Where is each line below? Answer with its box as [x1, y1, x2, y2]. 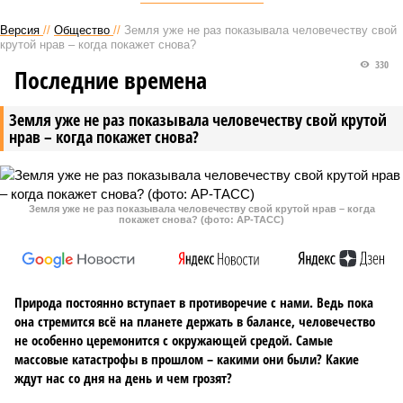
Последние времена [14, 64, 207, 96]
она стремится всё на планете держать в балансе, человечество [14, 312, 375, 330]
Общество [54, 23, 110, 37]
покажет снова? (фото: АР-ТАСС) [119, 214, 284, 225]
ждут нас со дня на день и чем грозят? [14, 369, 232, 387]
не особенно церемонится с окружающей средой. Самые [14, 331, 333, 349]
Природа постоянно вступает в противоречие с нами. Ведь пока [14, 293, 373, 311]
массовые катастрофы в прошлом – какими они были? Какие [14, 350, 359, 368]
